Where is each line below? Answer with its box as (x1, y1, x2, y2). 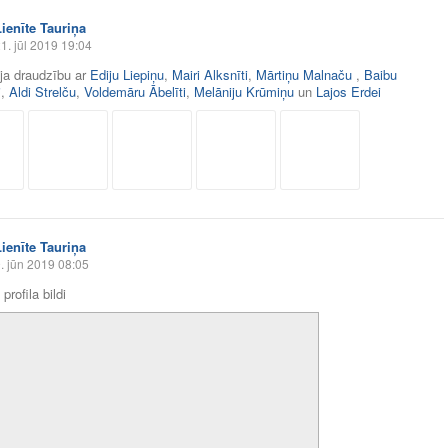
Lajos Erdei (316, 82, 381, 101)
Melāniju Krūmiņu (194, 82, 294, 101)
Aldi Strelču (9, 82, 76, 101)
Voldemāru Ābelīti (84, 82, 186, 101)
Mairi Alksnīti (172, 65, 248, 84)
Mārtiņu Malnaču (256, 65, 356, 84)
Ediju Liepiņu (90, 65, 164, 84)
